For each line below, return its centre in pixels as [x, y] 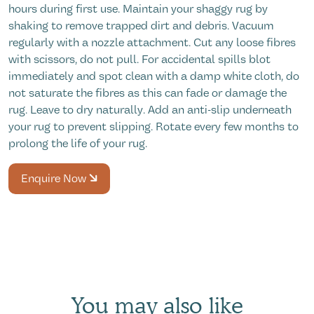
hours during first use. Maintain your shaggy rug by [138, 9]
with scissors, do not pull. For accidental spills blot [139, 59]
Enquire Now [55, 178]
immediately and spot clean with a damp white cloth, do [154, 76]
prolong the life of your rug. [78, 143]
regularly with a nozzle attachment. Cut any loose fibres [152, 42]
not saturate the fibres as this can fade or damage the [148, 93]
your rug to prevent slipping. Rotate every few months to [153, 127]
